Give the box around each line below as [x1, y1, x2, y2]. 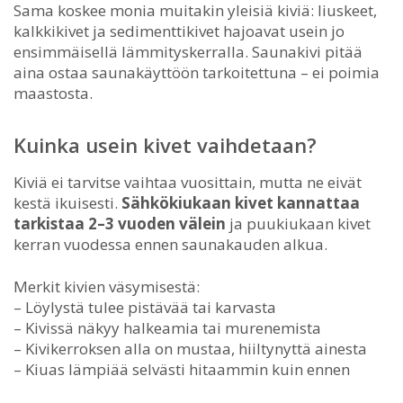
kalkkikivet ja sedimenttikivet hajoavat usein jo [13, 20, 345, 41]
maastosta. [13, 82, 93, 103]
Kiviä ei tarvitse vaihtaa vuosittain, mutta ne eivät [13, 171, 362, 193]
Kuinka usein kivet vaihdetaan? [13, 130, 317, 158]
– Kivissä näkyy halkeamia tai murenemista [13, 317, 321, 338]
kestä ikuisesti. [13, 192, 121, 213]
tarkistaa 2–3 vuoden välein [13, 212, 226, 234]
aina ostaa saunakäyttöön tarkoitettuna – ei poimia [13, 61, 380, 83]
